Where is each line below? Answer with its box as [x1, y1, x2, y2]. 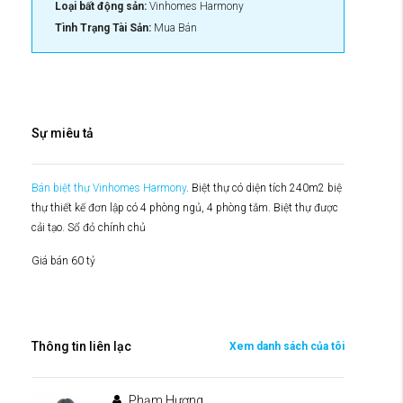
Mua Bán [151, 21, 197, 34]
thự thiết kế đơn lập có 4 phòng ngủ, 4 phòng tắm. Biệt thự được [31, 201, 338, 214]
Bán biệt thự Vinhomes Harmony [31, 181, 186, 194]
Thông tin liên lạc [31, 338, 131, 354]
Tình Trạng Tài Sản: [55, 21, 151, 34]
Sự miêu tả [31, 125, 94, 140]
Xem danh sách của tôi [229, 339, 345, 353]
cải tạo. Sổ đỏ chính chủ [31, 220, 146, 234]
